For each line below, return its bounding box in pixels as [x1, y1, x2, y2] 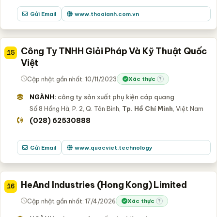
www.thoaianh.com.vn [74, 10, 139, 17]
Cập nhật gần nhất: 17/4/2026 [27, 197, 116, 205]
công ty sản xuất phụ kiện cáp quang [57, 93, 174, 101]
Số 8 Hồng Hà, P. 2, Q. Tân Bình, [29, 104, 122, 112]
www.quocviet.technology [74, 143, 153, 151]
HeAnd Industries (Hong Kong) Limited [21, 179, 187, 190]
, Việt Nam [172, 104, 203, 112]
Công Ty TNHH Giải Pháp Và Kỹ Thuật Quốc [21, 45, 207, 57]
